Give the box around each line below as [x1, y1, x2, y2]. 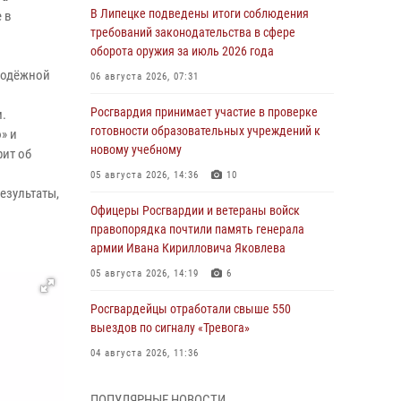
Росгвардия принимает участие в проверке [90, 105, 318, 119]
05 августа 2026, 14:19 [90, 268, 199, 279]
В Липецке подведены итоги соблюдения [90, 6, 309, 21]
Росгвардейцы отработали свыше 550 [90, 302, 291, 316]
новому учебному [90, 142, 182, 157]
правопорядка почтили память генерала [90, 222, 304, 236]
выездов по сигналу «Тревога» [90, 320, 250, 335]
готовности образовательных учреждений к [90, 124, 320, 138]
